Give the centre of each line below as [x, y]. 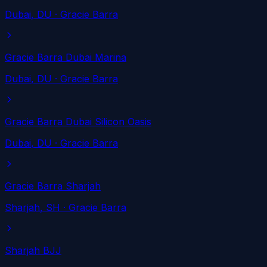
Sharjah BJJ [33, 251]
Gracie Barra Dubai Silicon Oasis [78, 122]
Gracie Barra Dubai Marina [66, 58]
